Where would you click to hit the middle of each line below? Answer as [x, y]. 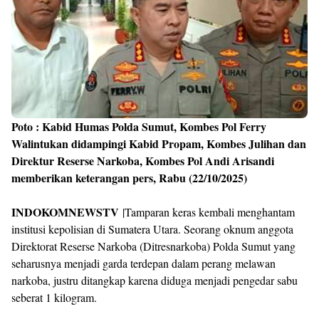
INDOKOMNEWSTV [67, 212]
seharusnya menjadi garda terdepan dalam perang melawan [143, 263]
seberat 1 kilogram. [54, 297]
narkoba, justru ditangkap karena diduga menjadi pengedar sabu [155, 280]
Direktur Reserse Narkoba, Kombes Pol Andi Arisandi [143, 161]
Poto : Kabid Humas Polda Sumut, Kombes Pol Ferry [139, 126]
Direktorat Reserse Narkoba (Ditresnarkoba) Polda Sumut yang [153, 246]
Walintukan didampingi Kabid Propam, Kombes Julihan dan [159, 143]
